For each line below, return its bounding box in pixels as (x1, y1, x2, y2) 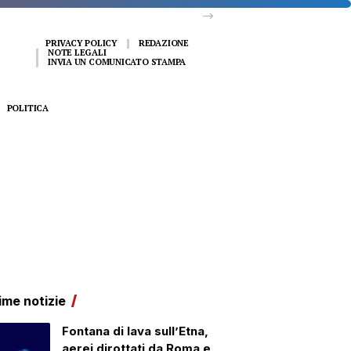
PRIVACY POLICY (45, 38, 118, 49)
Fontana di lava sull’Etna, (61, 324, 208, 338)
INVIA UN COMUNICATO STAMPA (48, 56, 186, 67)
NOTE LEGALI (48, 47, 107, 58)
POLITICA (6, 102, 49, 114)
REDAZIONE (138, 38, 189, 49)
